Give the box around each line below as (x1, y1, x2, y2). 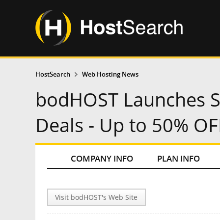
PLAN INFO (157, 153, 200, 165)
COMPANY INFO (71, 153, 134, 165)
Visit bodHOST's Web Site (55, 192, 138, 202)
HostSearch (35, 70, 70, 79)
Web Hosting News (82, 70, 138, 79)
